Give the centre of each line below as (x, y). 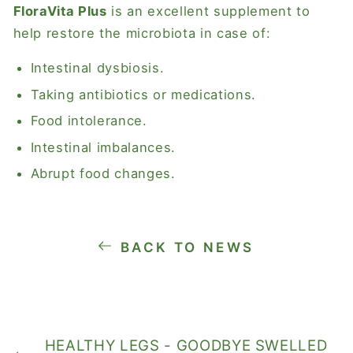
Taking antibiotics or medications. (143, 94)
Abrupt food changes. (103, 174)
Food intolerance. (89, 121)
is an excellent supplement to (211, 11)
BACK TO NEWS (187, 248)
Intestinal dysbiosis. (97, 68)
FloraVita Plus (60, 11)
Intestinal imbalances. (103, 147)
